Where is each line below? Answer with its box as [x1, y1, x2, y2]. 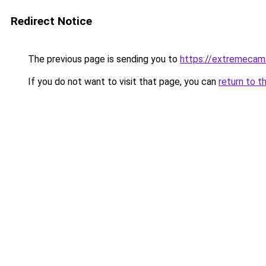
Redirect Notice [11, 14, 92, 28]
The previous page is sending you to [26, 53, 180, 65]
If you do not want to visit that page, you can [26, 76, 218, 87]
